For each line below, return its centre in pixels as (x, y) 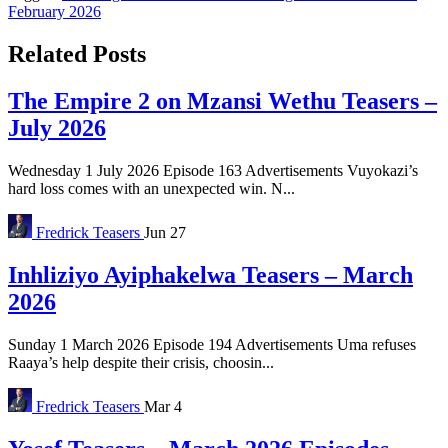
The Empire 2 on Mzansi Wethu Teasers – (222, 101)
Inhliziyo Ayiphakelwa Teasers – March (210, 274)
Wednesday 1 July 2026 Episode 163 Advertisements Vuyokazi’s (213, 170)
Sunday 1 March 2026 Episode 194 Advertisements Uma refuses (212, 344)
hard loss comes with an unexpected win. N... (151, 188)
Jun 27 (165, 232)
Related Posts (77, 54)
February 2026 (54, 12)
